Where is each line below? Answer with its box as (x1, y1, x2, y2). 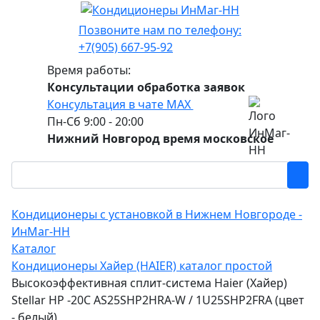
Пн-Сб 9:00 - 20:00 (46, 113, 144, 129)
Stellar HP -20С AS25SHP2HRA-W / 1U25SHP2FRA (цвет (11, 291, 304, 308)
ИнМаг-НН (11, 223, 70, 239)
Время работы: (46, 61, 131, 78)
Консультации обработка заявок (46, 79, 245, 95)
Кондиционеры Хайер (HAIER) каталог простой (11, 257, 272, 274)
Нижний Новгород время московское (46, 130, 274, 146)
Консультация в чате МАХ (46, 96, 194, 112)
